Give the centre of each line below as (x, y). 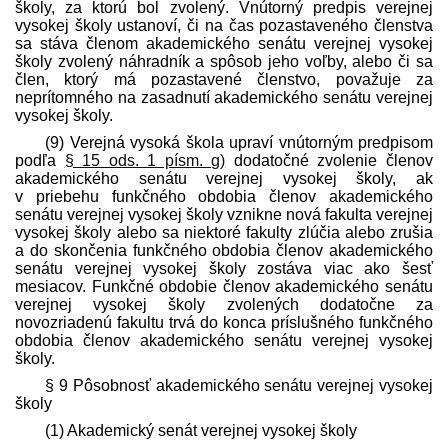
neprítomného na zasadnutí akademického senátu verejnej (224, 97)
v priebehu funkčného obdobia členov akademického (224, 196)
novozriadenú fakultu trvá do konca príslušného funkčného (224, 322)
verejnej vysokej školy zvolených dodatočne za (224, 304)
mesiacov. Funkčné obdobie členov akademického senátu (224, 286)
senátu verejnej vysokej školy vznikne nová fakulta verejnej (224, 214)
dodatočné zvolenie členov (329, 160)
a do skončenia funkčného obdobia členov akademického (224, 250)
